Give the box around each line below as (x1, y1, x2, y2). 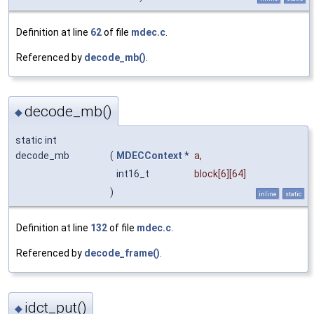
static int (15, 135, 57, 146)
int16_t (116, 168, 151, 180)
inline (259, 190, 277, 198)
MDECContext (116, 150, 182, 162)
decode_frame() (84, 247, 160, 259)
